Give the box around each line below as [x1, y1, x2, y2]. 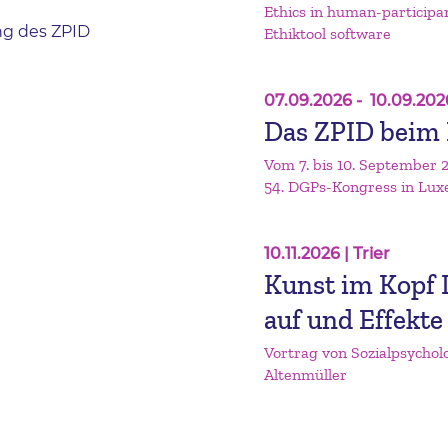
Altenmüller [264, 364, 347, 384]
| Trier [344, 244, 390, 264]
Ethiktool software [264, 24, 391, 44]
